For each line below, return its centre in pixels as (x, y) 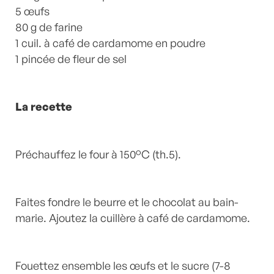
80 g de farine (49, 27)
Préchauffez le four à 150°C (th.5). (98, 154)
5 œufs (32, 11)
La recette (44, 106)
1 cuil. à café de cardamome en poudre (110, 43)
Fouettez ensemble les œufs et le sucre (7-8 (123, 265)
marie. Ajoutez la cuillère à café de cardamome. (133, 217)
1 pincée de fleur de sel (71, 58)
